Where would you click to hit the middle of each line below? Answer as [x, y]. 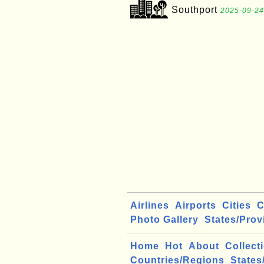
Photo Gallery [164, 220]
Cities [237, 205]
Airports [196, 205]
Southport [196, 10]
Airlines [150, 205]
